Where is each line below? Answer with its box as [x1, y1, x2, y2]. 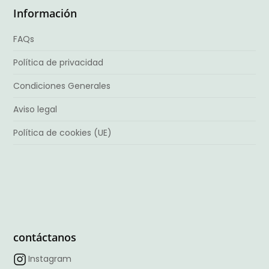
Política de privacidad [13, 56, 104, 68]
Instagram [28, 253, 72, 265]
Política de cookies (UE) [13, 126, 112, 139]
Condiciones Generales [13, 79, 111, 92]
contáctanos [13, 230, 77, 245]
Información [13, 5, 77, 20]
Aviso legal [13, 103, 58, 115]
